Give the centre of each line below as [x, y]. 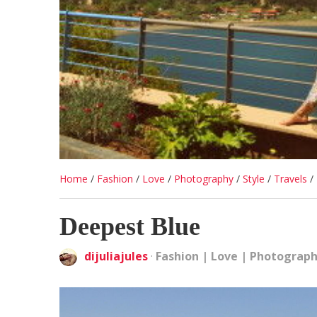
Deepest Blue [130, 227]
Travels [290, 179]
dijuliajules [116, 257]
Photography [204, 179]
